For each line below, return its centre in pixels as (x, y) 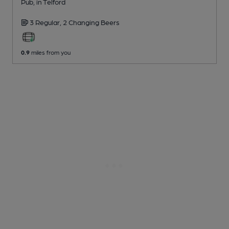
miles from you (50, 52)
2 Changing (82, 22)
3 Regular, (46, 22)
